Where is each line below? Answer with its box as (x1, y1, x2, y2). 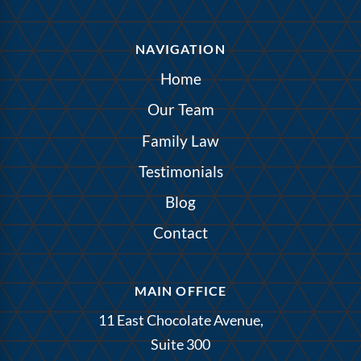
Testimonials (138, 161, 223, 180)
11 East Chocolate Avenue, (98, 311, 263, 330)
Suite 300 (151, 335, 210, 354)
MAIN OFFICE (134, 283, 227, 298)
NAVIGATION (135, 40, 226, 56)
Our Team (147, 100, 214, 119)
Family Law (142, 131, 219, 150)
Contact (153, 223, 208, 243)
